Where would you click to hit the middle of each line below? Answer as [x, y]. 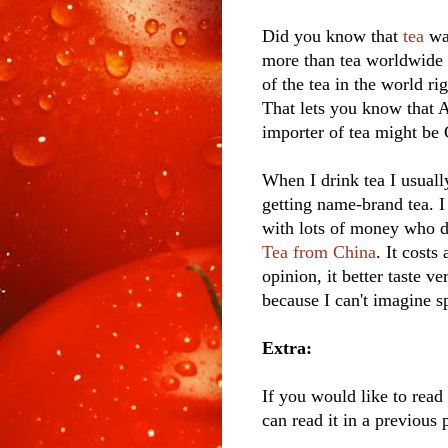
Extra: [287, 348]
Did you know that [332, 36]
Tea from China [319, 252]
